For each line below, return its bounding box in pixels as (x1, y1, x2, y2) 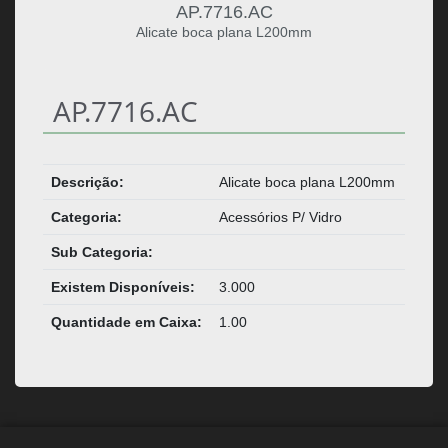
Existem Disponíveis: (50, 279, 195, 296)
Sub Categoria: (50, 244, 153, 261)
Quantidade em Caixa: (50, 314, 202, 331)
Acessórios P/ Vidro (218, 209, 342, 226)
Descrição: (50, 174, 124, 191)
